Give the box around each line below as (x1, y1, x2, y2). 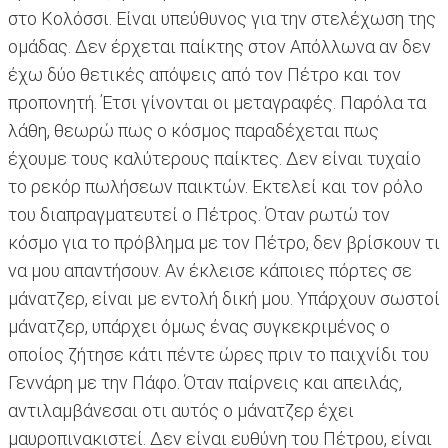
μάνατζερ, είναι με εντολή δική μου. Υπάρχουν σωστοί (8, 288, 440, 310)
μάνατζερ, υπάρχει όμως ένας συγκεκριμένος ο (8, 316, 390, 338)
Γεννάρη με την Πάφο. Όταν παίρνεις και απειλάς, (8, 372, 402, 394)
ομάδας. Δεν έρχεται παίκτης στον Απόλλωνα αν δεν (8, 36, 431, 58)
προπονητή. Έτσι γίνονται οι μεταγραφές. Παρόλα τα (8, 92, 426, 114)
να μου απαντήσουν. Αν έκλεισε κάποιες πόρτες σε (8, 260, 412, 282)
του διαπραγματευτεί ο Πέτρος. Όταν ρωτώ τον (8, 204, 390, 226)
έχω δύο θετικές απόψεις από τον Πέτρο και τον (8, 64, 401, 86)
